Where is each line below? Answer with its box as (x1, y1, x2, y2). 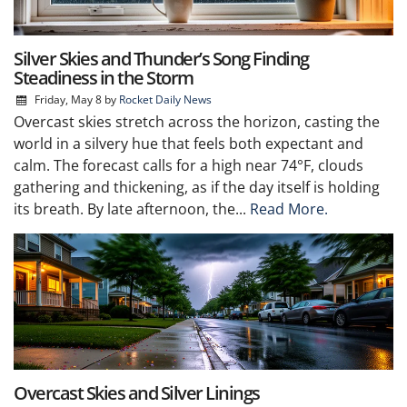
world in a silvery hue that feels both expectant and (14, 133, 363, 154)
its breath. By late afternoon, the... (14, 198, 250, 219)
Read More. (250, 198, 328, 219)
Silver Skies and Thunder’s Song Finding (14, 45, 309, 71)
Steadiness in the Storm (14, 65, 194, 90)
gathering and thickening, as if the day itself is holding (14, 176, 380, 197)
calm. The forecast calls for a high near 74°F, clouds (14, 154, 363, 175)
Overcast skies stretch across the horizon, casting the (14, 111, 380, 132)
